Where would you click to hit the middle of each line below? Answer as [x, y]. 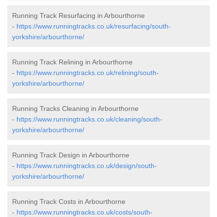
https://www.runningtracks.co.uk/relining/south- [88, 72]
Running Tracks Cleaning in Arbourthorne [75, 108]
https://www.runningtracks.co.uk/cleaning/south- [89, 119]
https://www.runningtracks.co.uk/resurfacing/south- [94, 26]
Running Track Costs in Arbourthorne [69, 201]
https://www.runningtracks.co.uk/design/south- [87, 165]
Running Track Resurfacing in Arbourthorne [78, 15]
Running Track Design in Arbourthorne [71, 155]
